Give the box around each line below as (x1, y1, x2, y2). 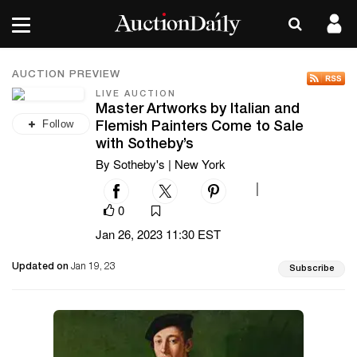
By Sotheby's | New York (96, 155, 226, 172)
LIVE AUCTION (96, 90, 176, 99)
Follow (42, 118, 74, 130)
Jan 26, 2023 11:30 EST (96, 226, 221, 243)
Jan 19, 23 (71, 262, 116, 273)
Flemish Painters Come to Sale (96, 120, 304, 135)
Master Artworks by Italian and (96, 103, 300, 117)
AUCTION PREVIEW (12, 70, 120, 80)
